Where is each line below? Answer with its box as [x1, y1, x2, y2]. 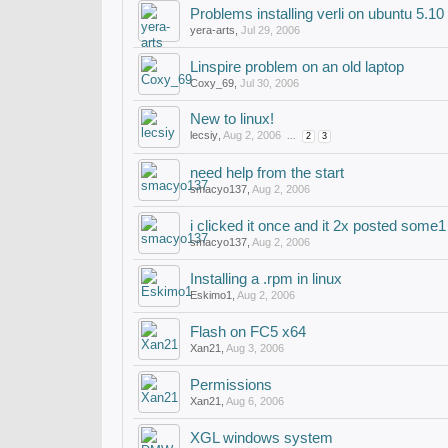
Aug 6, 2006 [226, 395, 284, 407]
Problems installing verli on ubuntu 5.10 [190, 6, 444, 22]
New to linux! [190, 111, 274, 127]
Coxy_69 [190, 77, 234, 89]
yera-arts [190, 24, 235, 36]
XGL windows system [190, 430, 333, 446]
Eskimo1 [190, 289, 232, 301]
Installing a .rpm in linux [190, 271, 342, 287]
